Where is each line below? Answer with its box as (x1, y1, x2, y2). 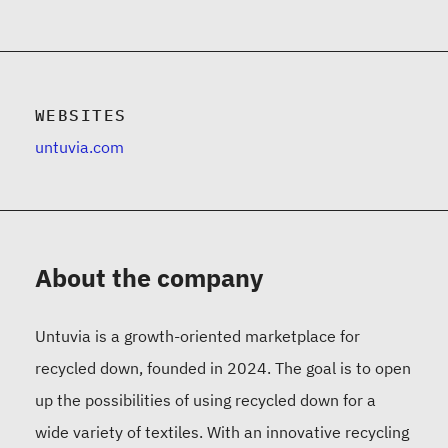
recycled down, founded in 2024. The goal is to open (35, 358, 411, 379)
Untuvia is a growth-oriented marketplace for (35, 326, 360, 347)
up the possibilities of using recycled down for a (35, 390, 376, 411)
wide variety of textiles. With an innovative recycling (35, 422, 409, 443)
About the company (35, 261, 263, 295)
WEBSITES (35, 105, 127, 126)
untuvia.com (35, 137, 124, 158)
